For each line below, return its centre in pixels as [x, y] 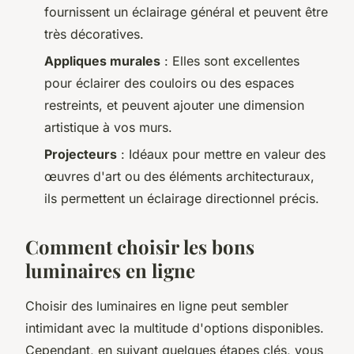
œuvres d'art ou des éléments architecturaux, [179, 177]
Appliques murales [102, 60]
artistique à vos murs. [108, 127]
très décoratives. [94, 34]
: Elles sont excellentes [230, 60]
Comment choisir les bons [140, 247]
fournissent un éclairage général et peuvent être [186, 11]
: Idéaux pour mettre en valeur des [221, 154]
